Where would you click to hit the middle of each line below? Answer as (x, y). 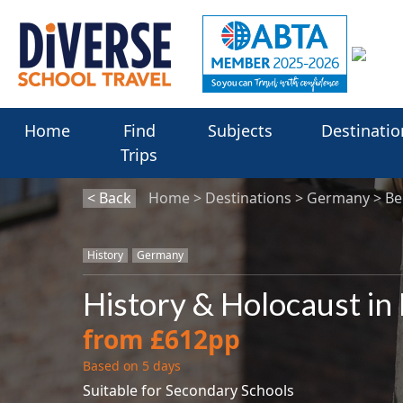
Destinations (248, 198)
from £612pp (161, 340)
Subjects (241, 131)
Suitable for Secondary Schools (188, 391)
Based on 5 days (131, 366)
